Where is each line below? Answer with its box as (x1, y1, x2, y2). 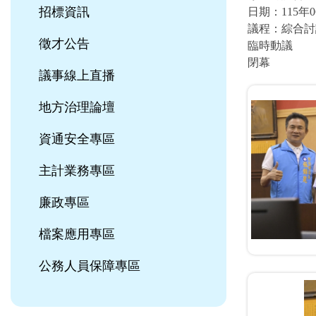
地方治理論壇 (39, 100, 115, 114)
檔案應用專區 (39, 227, 115, 241)
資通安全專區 (39, 132, 115, 146)
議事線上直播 (39, 68, 115, 83)
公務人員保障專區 (39, 259, 140, 273)
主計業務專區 (39, 164, 115, 178)
